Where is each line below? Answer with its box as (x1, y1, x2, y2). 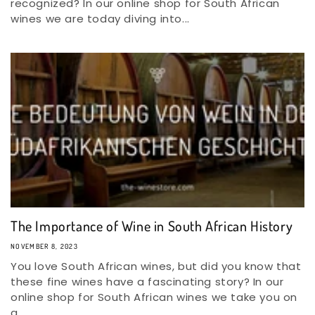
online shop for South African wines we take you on (11, 290, 298, 304)
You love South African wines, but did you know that (11, 259, 302, 274)
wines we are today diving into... (11, 11, 190, 26)
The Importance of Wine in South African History (11, 217, 293, 235)
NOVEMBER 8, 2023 (11, 242, 78, 250)
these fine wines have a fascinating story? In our (11, 274, 284, 289)
